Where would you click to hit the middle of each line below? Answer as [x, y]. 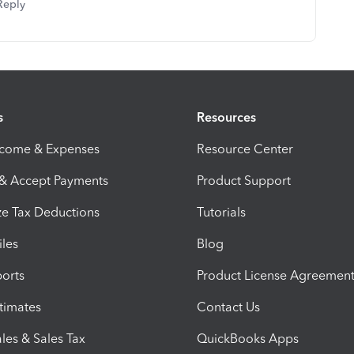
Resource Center [245, 149]
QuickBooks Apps [248, 339]
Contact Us [228, 307]
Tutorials [221, 213]
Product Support [244, 181]
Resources [226, 118]
